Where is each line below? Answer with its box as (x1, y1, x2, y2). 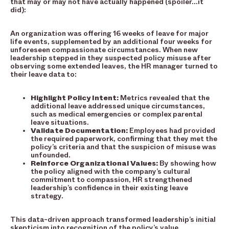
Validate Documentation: (31, 126, 128, 135)
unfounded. (31, 151, 71, 160)
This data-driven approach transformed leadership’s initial (10, 215, 216, 224)
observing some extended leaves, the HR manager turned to (10, 62, 218, 71)
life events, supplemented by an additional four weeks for (10, 37, 212, 47)
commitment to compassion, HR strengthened (31, 175, 192, 185)
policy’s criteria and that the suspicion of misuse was (31, 143, 216, 152)
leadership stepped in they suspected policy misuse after (10, 54, 211, 63)
